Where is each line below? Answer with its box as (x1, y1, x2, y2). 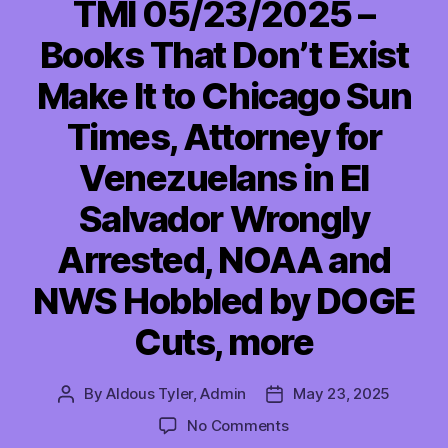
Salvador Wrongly (78, 196, 370, 241)
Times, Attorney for (66, 114, 382, 159)
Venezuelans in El (79, 155, 369, 200)
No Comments (187, 415, 289, 435)
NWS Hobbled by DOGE (33, 278, 415, 323)
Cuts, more (134, 319, 314, 364)
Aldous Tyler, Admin (106, 383, 247, 403)
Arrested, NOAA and (57, 237, 391, 282)
